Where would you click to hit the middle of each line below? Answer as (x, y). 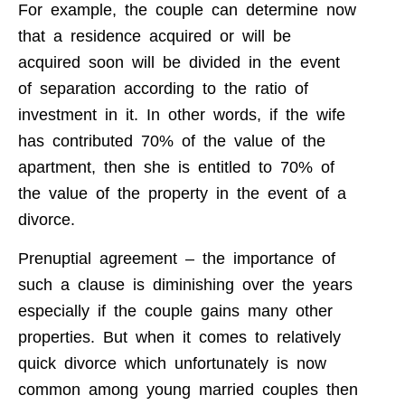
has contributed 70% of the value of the (172, 141)
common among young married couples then (188, 390)
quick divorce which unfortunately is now (172, 364)
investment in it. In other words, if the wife (182, 115)
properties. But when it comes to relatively (179, 338)
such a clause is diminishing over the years (185, 285)
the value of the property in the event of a (182, 194)
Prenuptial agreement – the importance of (177, 259)
